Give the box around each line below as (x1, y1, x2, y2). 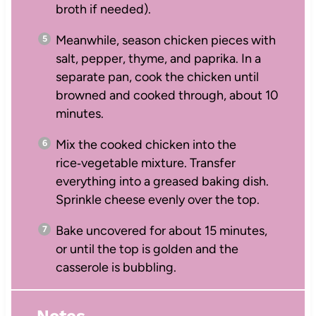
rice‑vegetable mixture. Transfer (55, 154, 236, 171)
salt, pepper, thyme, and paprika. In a (55, 50, 261, 66)
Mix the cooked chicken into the (55, 136, 236, 152)
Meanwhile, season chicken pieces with (55, 32, 276, 48)
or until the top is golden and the (55, 241, 238, 257)
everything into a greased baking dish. (55, 173, 269, 189)
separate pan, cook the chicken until (55, 68, 259, 85)
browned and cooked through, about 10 (55, 87, 279, 103)
